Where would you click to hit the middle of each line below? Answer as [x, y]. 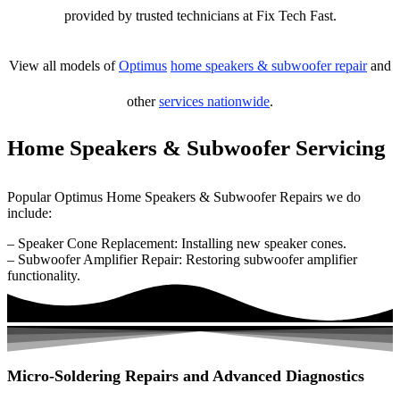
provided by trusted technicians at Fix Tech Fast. [200, 16]
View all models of [64, 66]
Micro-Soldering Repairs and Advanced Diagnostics [186, 376]
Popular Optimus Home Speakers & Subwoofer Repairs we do [184, 197]
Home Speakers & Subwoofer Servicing [196, 148]
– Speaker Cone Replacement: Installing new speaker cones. [177, 243]
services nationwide [214, 101]
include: [29, 213]
